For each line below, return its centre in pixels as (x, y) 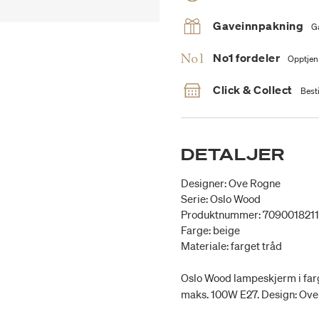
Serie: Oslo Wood (221, 199)
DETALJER (233, 155)
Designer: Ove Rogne (231, 183)
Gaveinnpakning (258, 26)
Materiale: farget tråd (231, 246)
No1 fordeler (246, 58)
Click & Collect (253, 90)
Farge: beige (210, 230)
